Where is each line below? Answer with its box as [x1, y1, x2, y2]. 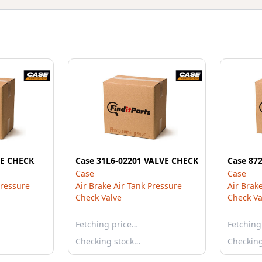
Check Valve [75, 192, 122, 203]
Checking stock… [75, 236, 140, 247]
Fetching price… [75, 219, 138, 230]
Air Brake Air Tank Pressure [75, 180, 182, 191]
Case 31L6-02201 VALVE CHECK [75, 155, 198, 166]
